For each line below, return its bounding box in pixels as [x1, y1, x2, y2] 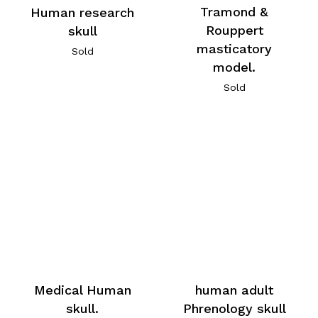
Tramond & [200, 4, 269, 20]
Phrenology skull [182, 301, 286, 317]
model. [213, 60, 256, 75]
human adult [195, 283, 274, 298]
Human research [31, 5, 135, 21]
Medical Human [33, 283, 131, 298]
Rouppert [205, 23, 263, 38]
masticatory [197, 41, 273, 57]
